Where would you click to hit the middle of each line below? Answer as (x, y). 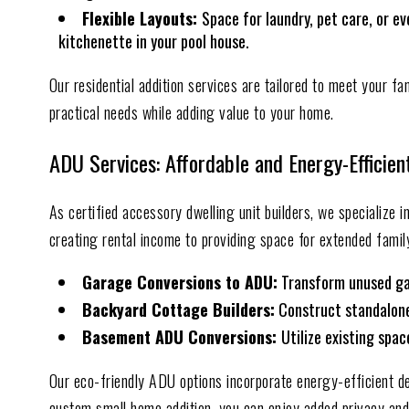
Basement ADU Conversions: (181, 336)
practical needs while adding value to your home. (191, 112)
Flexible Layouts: (142, 18)
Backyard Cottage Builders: (178, 309)
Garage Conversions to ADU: (179, 282)
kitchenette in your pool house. (153, 41)
